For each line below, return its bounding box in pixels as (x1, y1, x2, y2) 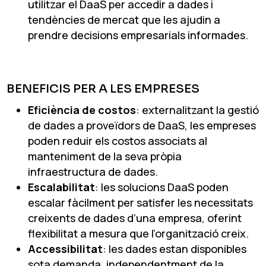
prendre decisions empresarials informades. (28, 27, 249, 42)
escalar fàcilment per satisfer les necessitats (28, 195, 254, 210)
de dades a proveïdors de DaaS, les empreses (28, 118, 256, 132)
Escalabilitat (28, 179, 96, 194)
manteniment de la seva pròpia (28, 148, 182, 163)
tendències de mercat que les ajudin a (28, 12, 221, 27)
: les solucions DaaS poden (95, 179, 229, 194)
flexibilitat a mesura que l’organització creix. (28, 226, 249, 240)
